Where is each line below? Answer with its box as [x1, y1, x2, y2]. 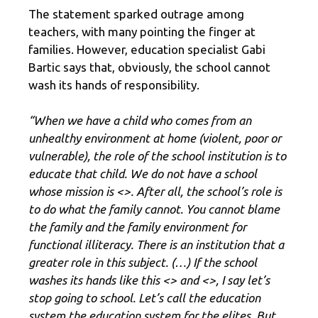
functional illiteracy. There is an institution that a [28, 238, 284, 252]
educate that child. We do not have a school [28, 167, 257, 181]
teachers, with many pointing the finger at [28, 24, 256, 38]
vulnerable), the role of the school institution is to [28, 149, 286, 163]
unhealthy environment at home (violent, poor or [28, 131, 281, 146]
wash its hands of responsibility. [28, 77, 199, 92]
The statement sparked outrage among [28, 6, 244, 21]
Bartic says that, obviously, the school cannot [28, 60, 270, 74]
